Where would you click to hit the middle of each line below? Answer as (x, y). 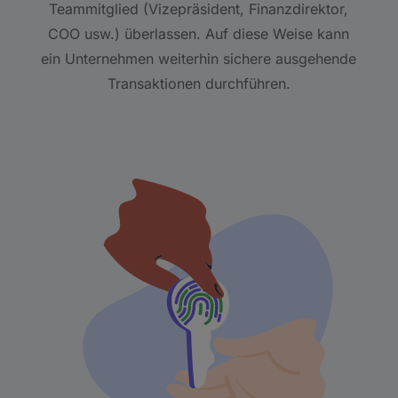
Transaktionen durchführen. (199, 84)
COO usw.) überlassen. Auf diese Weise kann (199, 34)
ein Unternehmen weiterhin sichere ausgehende (199, 59)
